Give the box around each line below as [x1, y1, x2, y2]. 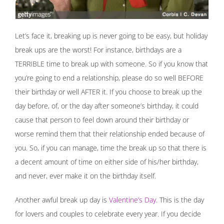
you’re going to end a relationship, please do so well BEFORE [15, 73, 203, 83]
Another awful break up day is [15, 195, 109, 205]
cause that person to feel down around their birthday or [15, 115, 189, 125]
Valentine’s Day [109, 195, 156, 205]
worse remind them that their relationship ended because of [15, 129, 204, 139]
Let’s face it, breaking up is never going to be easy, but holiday [15, 31, 207, 41]
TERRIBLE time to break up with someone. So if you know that [15, 59, 208, 69]
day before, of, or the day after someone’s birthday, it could [15, 101, 198, 111]
